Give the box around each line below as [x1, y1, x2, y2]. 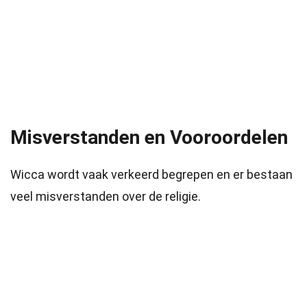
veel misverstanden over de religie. [10, 189, 201, 204]
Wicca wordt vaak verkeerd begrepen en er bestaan [10, 167, 293, 182]
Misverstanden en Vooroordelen [10, 126, 288, 149]
